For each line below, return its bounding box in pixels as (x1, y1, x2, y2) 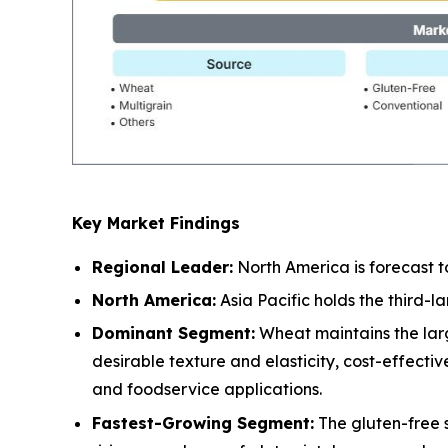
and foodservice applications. (92, 379, 322, 400)
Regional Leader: (92, 256, 233, 277)
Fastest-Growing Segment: (92, 412, 314, 433)
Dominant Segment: (92, 323, 255, 344)
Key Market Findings (72, 212, 240, 233)
